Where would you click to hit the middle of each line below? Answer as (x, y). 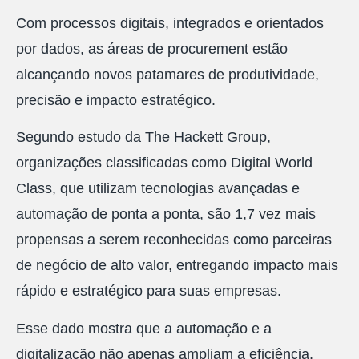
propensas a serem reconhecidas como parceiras (174, 240)
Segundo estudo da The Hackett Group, (143, 137)
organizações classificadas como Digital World (164, 163)
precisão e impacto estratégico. (116, 100)
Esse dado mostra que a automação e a (144, 328)
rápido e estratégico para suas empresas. (149, 291)
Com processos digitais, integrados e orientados (170, 23)
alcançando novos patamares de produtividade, (167, 74)
